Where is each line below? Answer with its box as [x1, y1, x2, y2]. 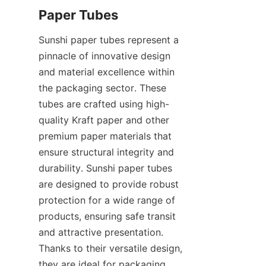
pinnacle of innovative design [39, 49, 170, 62]
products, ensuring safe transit [39, 210, 176, 222]
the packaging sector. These [39, 81, 166, 94]
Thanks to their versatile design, [39, 242, 182, 254]
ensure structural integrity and [39, 145, 174, 158]
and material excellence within [39, 65, 175, 78]
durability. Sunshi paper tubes [39, 161, 172, 174]
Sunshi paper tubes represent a [39, 33, 179, 46]
